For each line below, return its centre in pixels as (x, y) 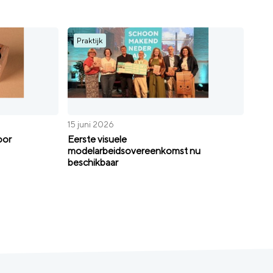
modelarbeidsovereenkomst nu (134, 151)
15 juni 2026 (91, 124)
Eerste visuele (97, 140)
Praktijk (90, 40)
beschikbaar (93, 163)
